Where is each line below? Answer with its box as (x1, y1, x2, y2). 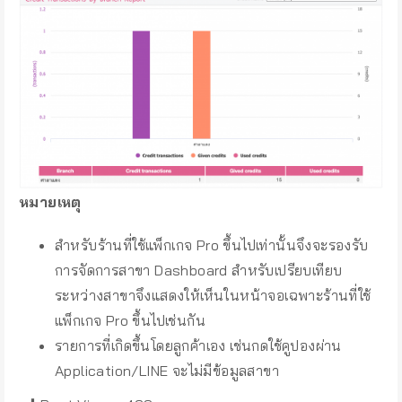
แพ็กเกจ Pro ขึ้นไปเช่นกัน (55, 311, 205, 330)
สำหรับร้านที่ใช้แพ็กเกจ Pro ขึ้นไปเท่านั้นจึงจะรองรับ (55, 236, 369, 255)
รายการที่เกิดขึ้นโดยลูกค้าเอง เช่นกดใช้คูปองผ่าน (55, 336, 342, 355)
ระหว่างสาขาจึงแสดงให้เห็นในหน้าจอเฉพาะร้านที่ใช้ (55, 286, 371, 305)
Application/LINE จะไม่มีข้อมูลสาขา (55, 362, 279, 380)
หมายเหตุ (19, 193, 82, 212)
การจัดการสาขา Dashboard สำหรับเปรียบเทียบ (55, 261, 343, 280)
